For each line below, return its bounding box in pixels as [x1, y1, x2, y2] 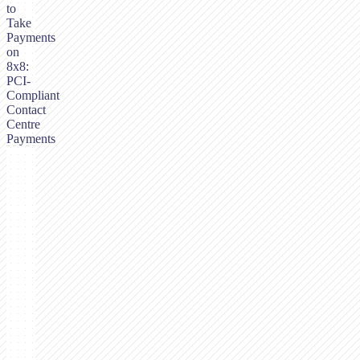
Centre [6, 117, 40, 132]
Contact [6, 103, 46, 117]
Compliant [6, 88, 59, 103]
